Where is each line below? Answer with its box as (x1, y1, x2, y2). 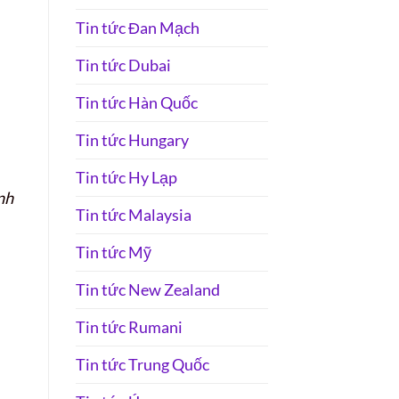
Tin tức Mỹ (75, 242, 151, 263)
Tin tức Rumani (75, 317, 183, 338)
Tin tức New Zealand (75, 280, 220, 300)
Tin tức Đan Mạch (75, 18, 199, 38)
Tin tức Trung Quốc (75, 354, 209, 375)
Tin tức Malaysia (75, 205, 191, 225)
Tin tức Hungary (75, 130, 189, 151)
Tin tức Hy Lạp (75, 167, 177, 188)
